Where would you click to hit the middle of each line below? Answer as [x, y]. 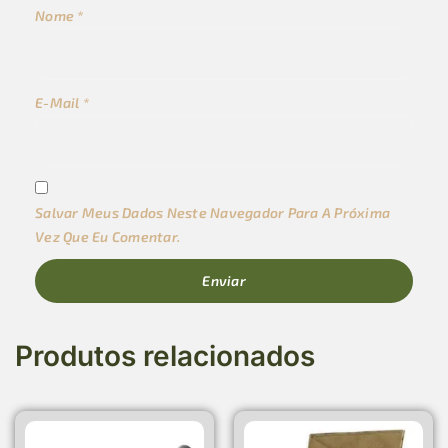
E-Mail [59, 102]
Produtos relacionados [165, 355]
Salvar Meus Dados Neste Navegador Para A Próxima [212, 212]
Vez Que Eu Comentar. [107, 236]
